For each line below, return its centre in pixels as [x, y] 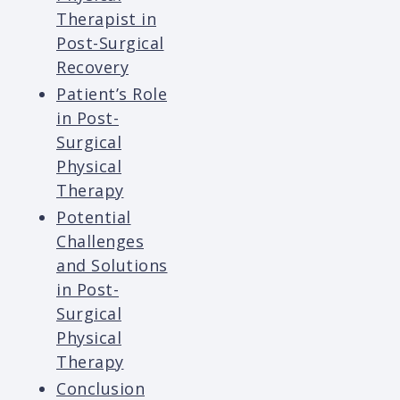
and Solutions [112, 266]
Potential [94, 217]
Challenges [100, 242]
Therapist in [106, 19]
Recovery [92, 67]
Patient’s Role [112, 94]
